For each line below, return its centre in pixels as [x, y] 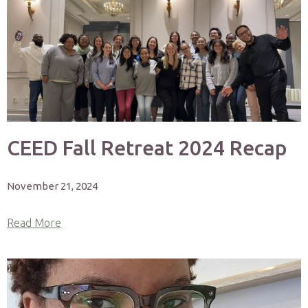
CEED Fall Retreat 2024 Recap [147, 148]
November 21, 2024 [52, 186]
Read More [34, 223]
